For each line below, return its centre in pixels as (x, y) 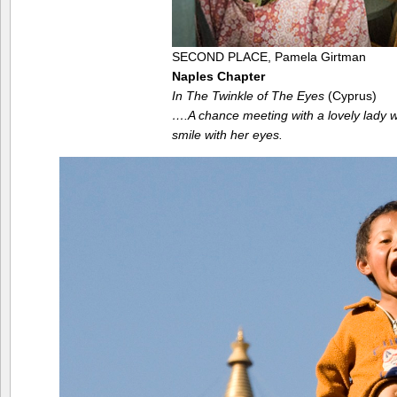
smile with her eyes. (227, 135)
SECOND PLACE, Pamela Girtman (269, 57)
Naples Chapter (218, 77)
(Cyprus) (350, 96)
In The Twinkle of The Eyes (248, 96)
